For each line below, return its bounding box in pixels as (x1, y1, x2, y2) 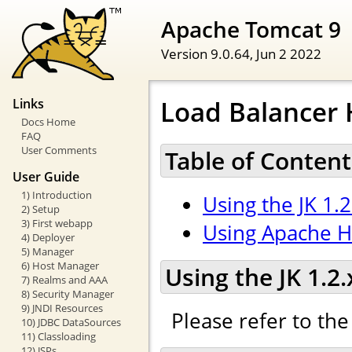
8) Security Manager (20, 286, 114, 301)
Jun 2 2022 (256, 43, 321, 63)
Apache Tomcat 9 (161, 13, 341, 44)
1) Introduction (20, 187, 92, 202)
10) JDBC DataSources (20, 314, 121, 329)
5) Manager (20, 244, 74, 258)
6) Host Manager (20, 258, 99, 273)
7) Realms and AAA (20, 272, 108, 287)
